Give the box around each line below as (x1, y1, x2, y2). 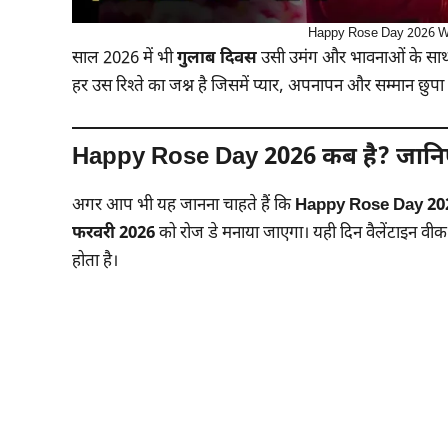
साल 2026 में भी (72, 48, 177, 70)
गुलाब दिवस (177, 48, 257, 70)
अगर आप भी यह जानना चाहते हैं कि (72, 194, 295, 217)
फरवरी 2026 (72, 222, 155, 245)
